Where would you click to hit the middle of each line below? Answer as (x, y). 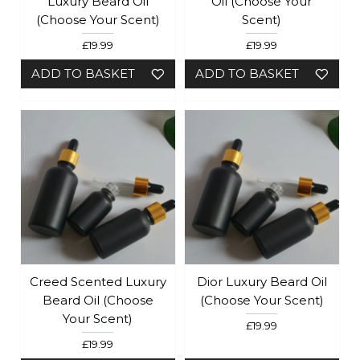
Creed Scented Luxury (98, 281)
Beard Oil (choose (98, 300)
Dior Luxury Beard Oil (262, 281)
